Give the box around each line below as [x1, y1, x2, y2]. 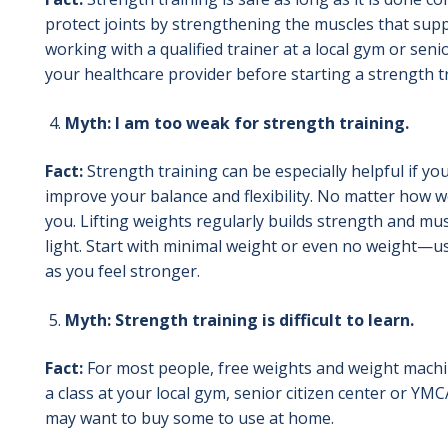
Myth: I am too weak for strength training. [64, 111, 409, 134]
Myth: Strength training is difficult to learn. [64, 308, 414, 331]
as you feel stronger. [44, 259, 204, 282]
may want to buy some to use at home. [44, 406, 334, 429]
